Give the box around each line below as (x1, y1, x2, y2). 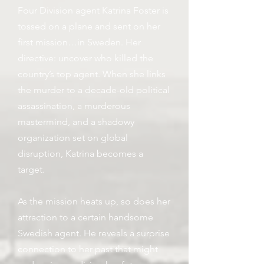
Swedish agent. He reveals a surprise (18, 227, 170, 239)
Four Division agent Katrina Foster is (18, 5, 169, 16)
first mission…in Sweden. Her (18, 37, 141, 48)
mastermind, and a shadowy (18, 116, 134, 127)
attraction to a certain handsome (18, 212, 153, 223)
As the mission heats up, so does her (18, 196, 170, 207)
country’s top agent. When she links (18, 68, 166, 80)
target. (18, 164, 45, 175)
